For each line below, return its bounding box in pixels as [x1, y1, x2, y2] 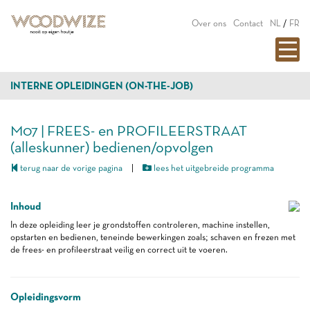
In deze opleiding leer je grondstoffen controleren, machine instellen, [10, 219, 270, 230]
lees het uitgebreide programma [152, 163, 274, 173]
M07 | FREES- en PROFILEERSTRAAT [10, 121, 247, 139]
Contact [233, 18, 263, 28]
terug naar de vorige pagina [18, 163, 122, 173]
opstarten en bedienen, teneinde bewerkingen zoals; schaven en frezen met [10, 232, 295, 242]
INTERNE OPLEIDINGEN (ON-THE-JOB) [10, 80, 193, 92]
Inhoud [10, 200, 41, 212]
